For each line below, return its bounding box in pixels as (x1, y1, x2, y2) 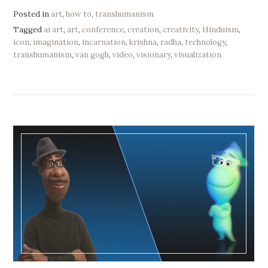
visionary (136, 49, 171, 60)
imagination (33, 36, 79, 47)
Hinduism (202, 24, 239, 35)
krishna (129, 36, 157, 47)
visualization (174, 49, 222, 60)
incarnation (82, 36, 126, 47)
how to (66, 8, 92, 19)
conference (82, 24, 124, 35)
